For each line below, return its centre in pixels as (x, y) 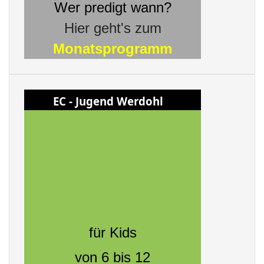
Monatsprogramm (113, 49)
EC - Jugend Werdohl (108, 101)
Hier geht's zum (113, 28)
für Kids (113, 233)
